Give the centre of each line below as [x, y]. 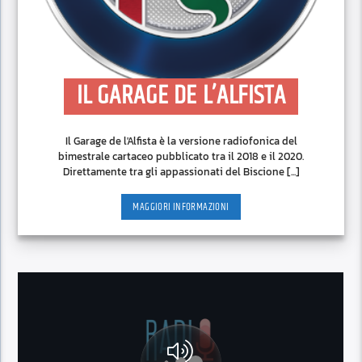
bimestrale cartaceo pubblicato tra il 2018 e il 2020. [181, 157]
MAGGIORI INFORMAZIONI [181, 206]
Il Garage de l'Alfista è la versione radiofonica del [181, 141]
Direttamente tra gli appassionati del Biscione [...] [181, 172]
